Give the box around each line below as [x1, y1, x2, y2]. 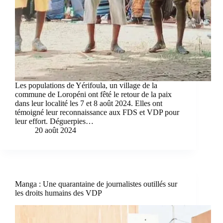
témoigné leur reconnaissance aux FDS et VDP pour [15, 108, 179, 117]
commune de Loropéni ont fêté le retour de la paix [15, 90, 172, 99]
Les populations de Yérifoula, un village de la [15, 81, 157, 90]
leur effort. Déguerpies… [15, 117, 94, 126]
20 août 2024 [35, 126, 76, 135]
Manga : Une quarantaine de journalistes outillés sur [15, 180, 177, 189]
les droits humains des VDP [15, 189, 102, 198]
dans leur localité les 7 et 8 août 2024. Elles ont [15, 99, 162, 108]
